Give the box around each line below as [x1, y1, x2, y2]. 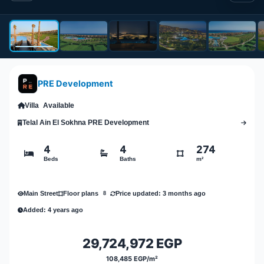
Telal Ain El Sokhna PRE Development [22, 118, 149, 127]
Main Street [24, 189, 58, 197]
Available [43, 101, 74, 110]
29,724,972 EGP [82, 236, 181, 252]
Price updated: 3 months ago [115, 189, 206, 197]
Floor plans [63, 190, 98, 197]
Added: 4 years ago [23, 206, 83, 213]
